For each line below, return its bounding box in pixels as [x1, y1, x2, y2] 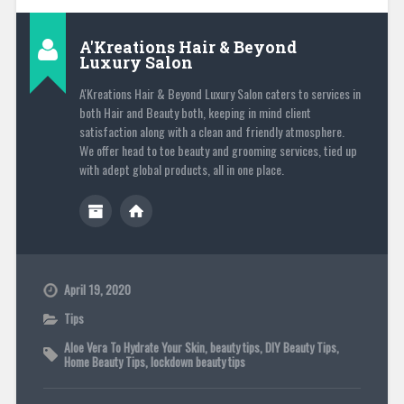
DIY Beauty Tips [264, 337, 336, 356]
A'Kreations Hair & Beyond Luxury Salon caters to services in [78, 83, 361, 103]
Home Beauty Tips [63, 352, 145, 371]
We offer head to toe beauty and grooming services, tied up [78, 140, 357, 160]
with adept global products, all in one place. [78, 159, 284, 179]
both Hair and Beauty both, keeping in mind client [78, 102, 311, 122]
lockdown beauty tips [150, 352, 245, 371]
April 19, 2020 [63, 280, 131, 298]
